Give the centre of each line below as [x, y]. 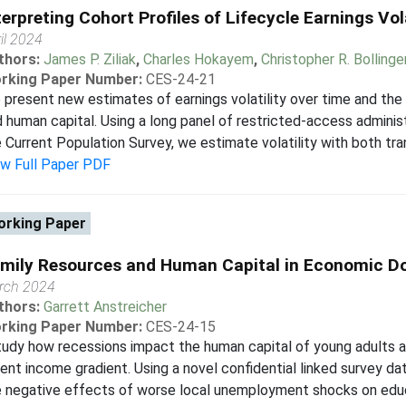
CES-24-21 [180, 79]
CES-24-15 [180, 327]
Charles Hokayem [198, 59]
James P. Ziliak [89, 59]
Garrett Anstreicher [105, 307]
